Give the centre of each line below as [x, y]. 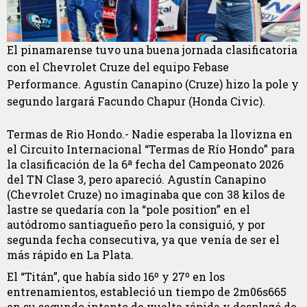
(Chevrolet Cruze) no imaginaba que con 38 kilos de [146, 194]
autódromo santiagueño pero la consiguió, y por [136, 224]
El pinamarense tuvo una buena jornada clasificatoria [152, 49]
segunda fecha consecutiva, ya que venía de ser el [143, 239]
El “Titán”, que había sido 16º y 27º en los [116, 277]
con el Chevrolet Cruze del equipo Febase [118, 66]
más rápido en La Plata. [70, 254]
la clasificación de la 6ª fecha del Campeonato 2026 [145, 164]
